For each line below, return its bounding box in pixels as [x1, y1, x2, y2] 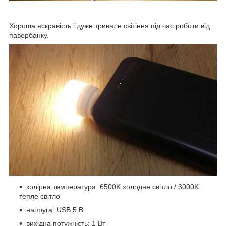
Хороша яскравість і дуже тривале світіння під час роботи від [9, 21, 210, 30]
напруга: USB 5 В [26, 206, 83, 214]
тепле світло [19, 192, 60, 201]
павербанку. [9, 31, 49, 39]
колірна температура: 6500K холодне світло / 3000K [26, 183, 199, 191]
